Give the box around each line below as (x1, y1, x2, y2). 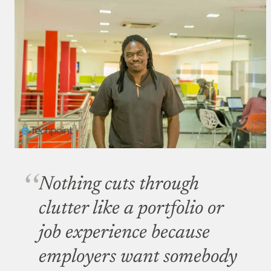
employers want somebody (39, 247, 237, 267)
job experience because (39, 223, 210, 243)
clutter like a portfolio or (39, 199, 223, 219)
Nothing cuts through (39, 175, 199, 195)
